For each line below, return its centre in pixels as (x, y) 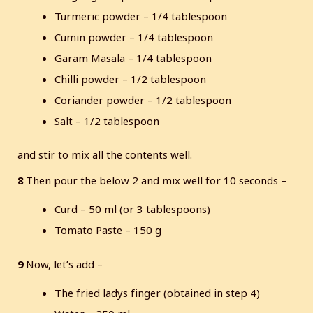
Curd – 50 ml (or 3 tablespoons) (133, 209)
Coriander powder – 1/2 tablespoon (143, 100)
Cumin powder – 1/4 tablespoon (134, 37)
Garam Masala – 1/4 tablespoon (133, 58)
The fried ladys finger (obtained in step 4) (158, 292)
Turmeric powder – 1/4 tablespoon (141, 16)
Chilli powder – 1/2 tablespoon (131, 79)
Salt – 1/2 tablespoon (107, 121)
